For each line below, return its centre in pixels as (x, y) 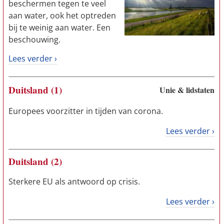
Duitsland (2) (35, 161)
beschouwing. (34, 39)
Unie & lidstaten (187, 90)
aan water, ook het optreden (62, 15)
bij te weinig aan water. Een (59, 27)
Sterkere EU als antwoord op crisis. (74, 181)
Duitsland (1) (35, 90)
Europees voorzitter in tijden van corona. (86, 111)
